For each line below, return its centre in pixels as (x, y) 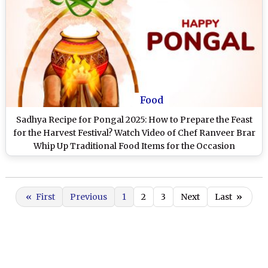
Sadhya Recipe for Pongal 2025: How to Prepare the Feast (134, 120)
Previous (89, 197)
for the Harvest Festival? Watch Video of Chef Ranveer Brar (134, 133)
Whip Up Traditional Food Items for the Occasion (134, 146)
